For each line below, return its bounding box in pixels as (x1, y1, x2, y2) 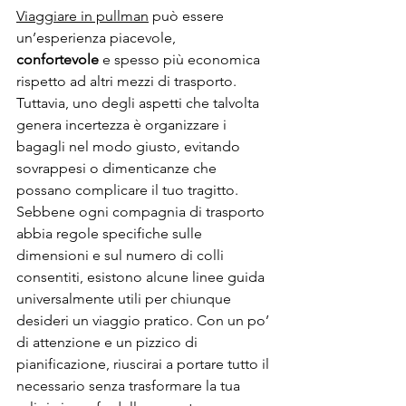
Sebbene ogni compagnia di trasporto (16, 202, 268, 220)
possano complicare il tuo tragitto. (16, 180, 242, 198)
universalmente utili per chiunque (16, 289, 235, 307)
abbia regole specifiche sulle (16, 224, 206, 242)
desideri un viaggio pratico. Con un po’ (16, 311, 273, 329)
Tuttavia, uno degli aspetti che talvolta (16, 93, 263, 111)
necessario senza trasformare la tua (16, 376, 244, 394)
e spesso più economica (99, 50, 264, 68)
